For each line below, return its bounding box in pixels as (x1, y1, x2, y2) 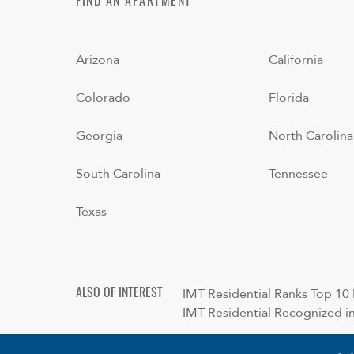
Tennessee (269, 165, 328, 183)
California (269, 51, 323, 70)
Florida (269, 89, 309, 107)
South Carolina (76, 165, 160, 183)
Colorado (76, 89, 130, 107)
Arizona (76, 51, 119, 70)
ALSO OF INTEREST (76, 288, 163, 301)
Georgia (76, 127, 122, 145)
